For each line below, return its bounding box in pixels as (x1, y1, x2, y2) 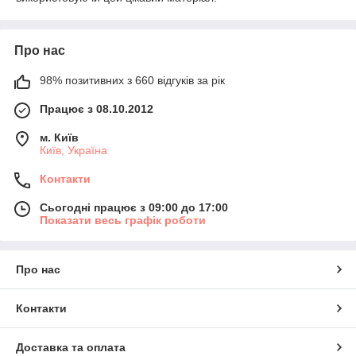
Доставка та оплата (16, 340, 126, 354)
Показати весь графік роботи (40, 213, 206, 226)
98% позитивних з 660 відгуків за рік (40, 73, 225, 87)
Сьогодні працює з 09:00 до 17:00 (40, 200, 228, 214)
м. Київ (40, 130, 79, 144)
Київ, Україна (40, 143, 107, 157)
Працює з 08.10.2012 (40, 102, 153, 115)
